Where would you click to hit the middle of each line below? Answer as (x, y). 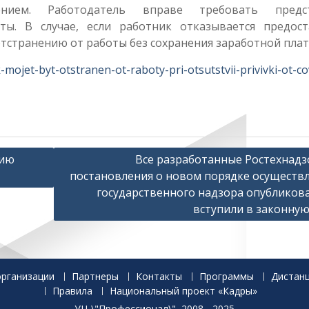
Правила (72, 291)
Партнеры (95, 276)
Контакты (159, 276)
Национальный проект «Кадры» (183, 291)
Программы (227, 276)
